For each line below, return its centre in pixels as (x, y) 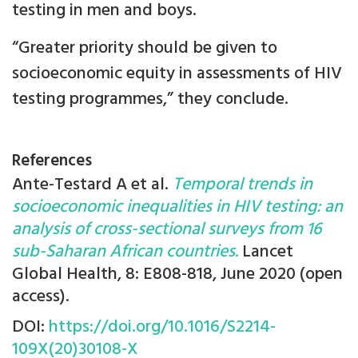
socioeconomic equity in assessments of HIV (177, 74)
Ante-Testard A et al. (92, 185)
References (52, 161)
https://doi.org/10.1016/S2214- (162, 328)
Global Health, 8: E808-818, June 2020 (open (177, 275)
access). (41, 297)
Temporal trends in (243, 185)
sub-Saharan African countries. (125, 253)
